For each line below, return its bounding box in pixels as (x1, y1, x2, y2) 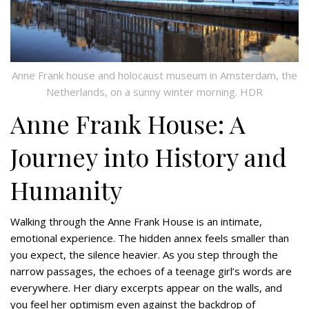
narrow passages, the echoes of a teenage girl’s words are (10, 263, 292, 278)
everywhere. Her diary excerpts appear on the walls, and (10, 280, 282, 295)
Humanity (10, 172, 122, 206)
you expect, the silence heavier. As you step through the (10, 247, 278, 261)
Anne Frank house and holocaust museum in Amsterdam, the (12, 68, 297, 82)
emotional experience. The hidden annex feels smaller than (10, 230, 289, 245)
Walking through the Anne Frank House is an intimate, (10, 214, 262, 228)
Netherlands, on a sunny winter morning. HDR (46, 84, 263, 99)
